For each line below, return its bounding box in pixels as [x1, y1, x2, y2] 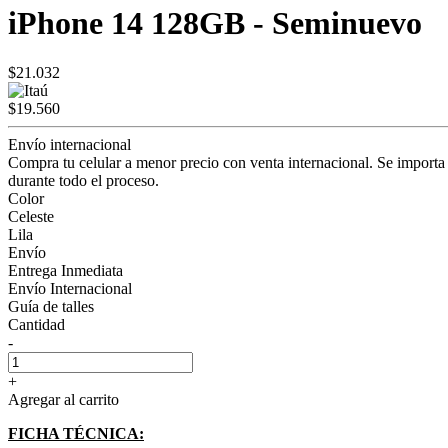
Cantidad [8, 315, 65, 333]
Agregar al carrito [8, 390, 119, 408]
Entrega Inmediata [8, 261, 123, 279]
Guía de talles [8, 297, 94, 315]
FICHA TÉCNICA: [8, 424, 144, 442]
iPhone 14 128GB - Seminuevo [8, 5, 422, 42]
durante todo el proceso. [8, 171, 159, 189]
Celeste [8, 207, 54, 225]
